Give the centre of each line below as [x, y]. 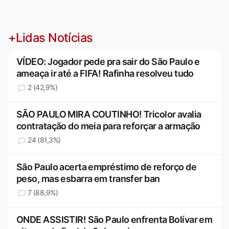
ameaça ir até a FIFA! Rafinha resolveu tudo [105, 74]
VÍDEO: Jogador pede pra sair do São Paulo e [108, 62]
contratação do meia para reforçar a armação [108, 126]
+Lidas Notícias [51, 38]
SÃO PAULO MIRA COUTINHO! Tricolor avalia [109, 114]
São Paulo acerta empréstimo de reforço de [107, 167]
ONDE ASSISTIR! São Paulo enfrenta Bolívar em [114, 220]
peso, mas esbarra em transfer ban [88, 179]
